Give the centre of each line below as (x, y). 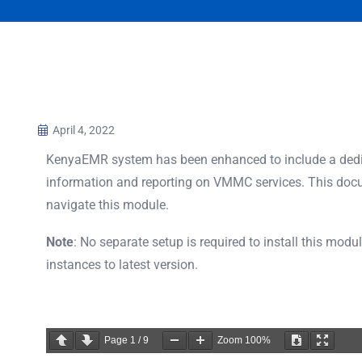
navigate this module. (107, 204)
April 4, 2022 (84, 130)
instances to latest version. (124, 264)
